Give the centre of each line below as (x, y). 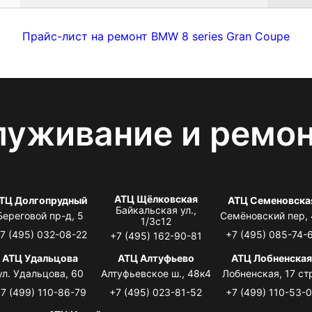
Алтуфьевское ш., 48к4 (156, 273)
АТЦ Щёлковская (156, 198)
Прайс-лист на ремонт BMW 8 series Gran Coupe (156, 36)
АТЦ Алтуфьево (156, 258)
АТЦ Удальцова (40, 258)
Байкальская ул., (156, 210)
